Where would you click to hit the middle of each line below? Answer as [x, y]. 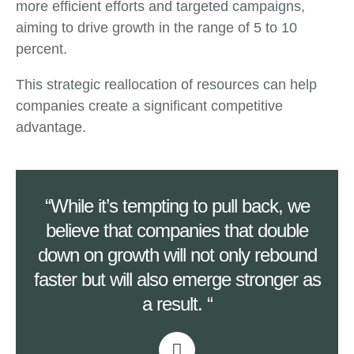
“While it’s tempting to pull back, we [177, 205]
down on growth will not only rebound [177, 254]
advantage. [51, 127]
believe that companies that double [177, 230]
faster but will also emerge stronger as [177, 279]
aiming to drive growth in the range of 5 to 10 [156, 27]
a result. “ [177, 303]
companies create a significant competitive [149, 105]
